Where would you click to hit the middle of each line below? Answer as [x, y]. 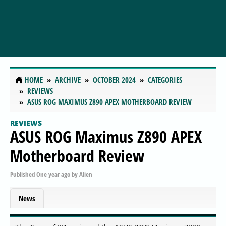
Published [23, 174]
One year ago [53, 174]
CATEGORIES [165, 80]
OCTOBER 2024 [114, 80]
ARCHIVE [68, 80]
